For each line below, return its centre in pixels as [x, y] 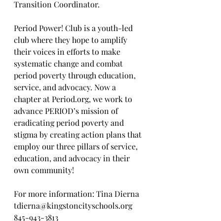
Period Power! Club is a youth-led [74, 28]
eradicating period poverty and [70, 123]
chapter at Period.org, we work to [74, 99]
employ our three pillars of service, [77, 147]
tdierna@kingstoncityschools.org [73, 206]
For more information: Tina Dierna [77, 194]
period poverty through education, [76, 75]
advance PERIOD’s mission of [67, 111]
